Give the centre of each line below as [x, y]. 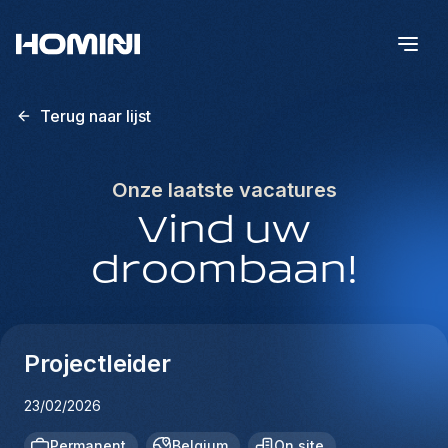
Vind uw [224, 231]
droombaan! [224, 271]
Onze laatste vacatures [224, 190]
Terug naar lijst [95, 116]
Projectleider [97, 363]
